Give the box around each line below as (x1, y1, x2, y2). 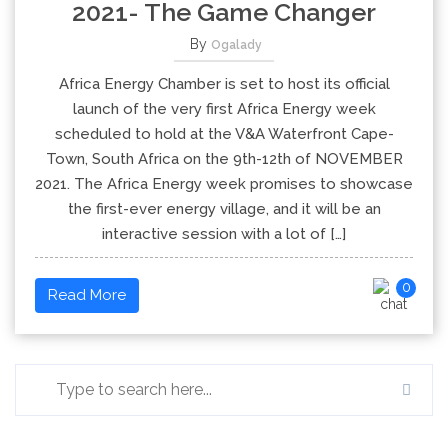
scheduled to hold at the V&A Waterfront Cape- (54, 125, 394, 143)
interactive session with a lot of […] (102, 225, 346, 243)
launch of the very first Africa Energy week (72, 100, 376, 118)
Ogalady (211, 38, 262, 52)
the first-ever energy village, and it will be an (67, 200, 381, 218)
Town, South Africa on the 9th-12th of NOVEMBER (45, 150, 403, 168)
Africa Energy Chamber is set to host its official (58, 75, 390, 93)
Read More (48, 286, 126, 304)
